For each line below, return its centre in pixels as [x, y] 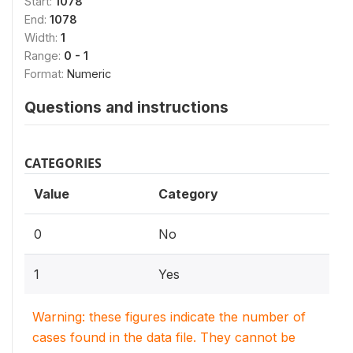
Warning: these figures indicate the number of [169, 316]
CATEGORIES [63, 163]
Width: [43, 37]
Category [188, 193]
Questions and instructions [126, 107]
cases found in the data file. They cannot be [164, 337]
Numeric [89, 73]
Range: [44, 55]
